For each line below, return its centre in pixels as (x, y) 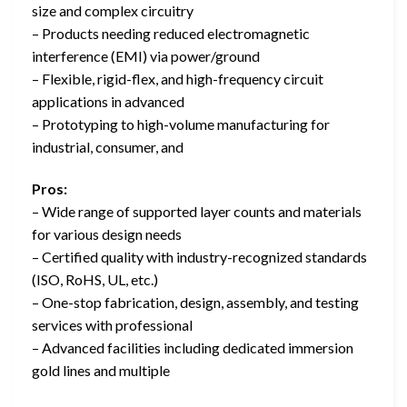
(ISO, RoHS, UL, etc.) (95, 279)
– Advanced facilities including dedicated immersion (193, 347)
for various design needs (107, 233)
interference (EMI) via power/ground (146, 55)
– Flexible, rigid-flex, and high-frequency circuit (178, 78)
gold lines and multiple (101, 370)
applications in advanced (108, 101)
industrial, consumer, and (108, 146)
